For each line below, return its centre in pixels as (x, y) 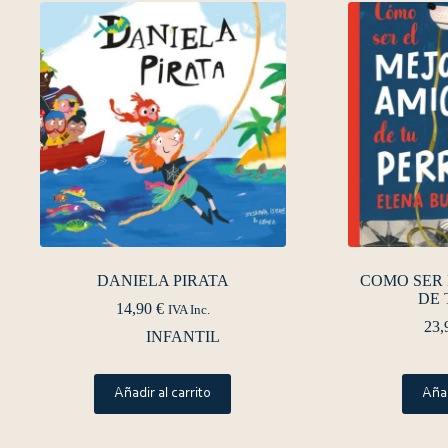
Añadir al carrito (163, 394)
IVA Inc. (188, 310)
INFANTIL (182, 337)
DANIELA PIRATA (162, 281)
